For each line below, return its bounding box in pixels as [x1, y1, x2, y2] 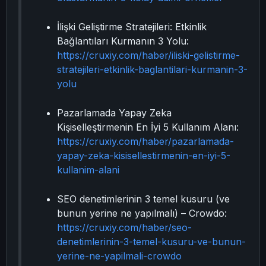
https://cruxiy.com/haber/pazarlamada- [57, 135, 234, 147]
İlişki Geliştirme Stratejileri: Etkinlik [57, 21, 207, 33]
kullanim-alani [57, 164, 119, 176]
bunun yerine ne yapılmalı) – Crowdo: [57, 207, 227, 219]
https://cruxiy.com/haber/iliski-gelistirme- [57, 49, 240, 61]
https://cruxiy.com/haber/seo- [57, 221, 192, 233]
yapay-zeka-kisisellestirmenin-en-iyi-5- [57, 150, 230, 161]
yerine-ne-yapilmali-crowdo [57, 250, 182, 262]
